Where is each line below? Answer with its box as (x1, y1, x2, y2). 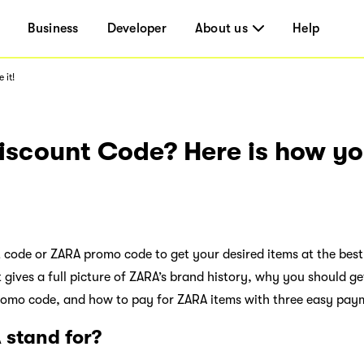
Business (28, 21, 79, 36)
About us (194, 21, 248, 36)
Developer (106, 21, 167, 36)
